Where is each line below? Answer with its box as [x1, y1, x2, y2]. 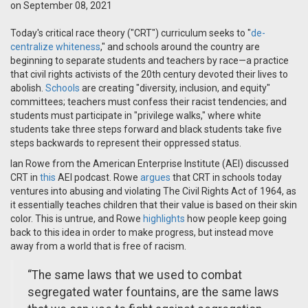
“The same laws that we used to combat [27, 268, 242, 283]
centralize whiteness [10, 41, 100, 53]
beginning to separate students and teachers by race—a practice [10, 55, 289, 67]
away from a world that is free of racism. [10, 241, 186, 252]
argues [140, 172, 170, 184]
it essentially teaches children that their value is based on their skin [10, 199, 297, 211]
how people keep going [185, 213, 287, 225]
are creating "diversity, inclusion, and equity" [80, 82, 270, 94]
